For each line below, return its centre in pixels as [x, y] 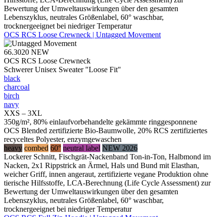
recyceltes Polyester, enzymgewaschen [63, 139]
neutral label [82, 148]
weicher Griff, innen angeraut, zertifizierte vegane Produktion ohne [106, 174]
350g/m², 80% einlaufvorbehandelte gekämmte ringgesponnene [101, 122]
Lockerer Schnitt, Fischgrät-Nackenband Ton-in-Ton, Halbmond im [107, 157]
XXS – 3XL [23, 113]
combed [36, 148]
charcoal [17, 87]
